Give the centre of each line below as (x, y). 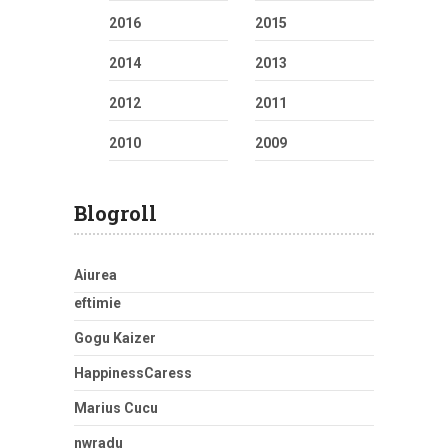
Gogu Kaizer (115, 337)
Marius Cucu (116, 407)
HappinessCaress (133, 372)
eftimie (97, 302)
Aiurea (95, 274)
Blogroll (115, 212)
